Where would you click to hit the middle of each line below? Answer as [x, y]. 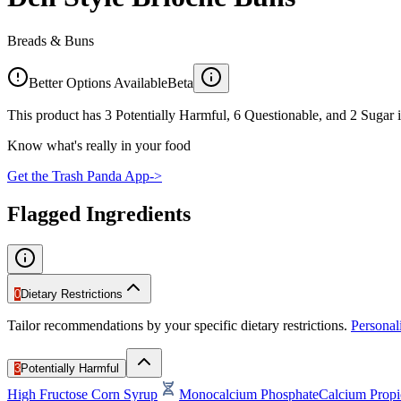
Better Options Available [98, 82]
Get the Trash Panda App [78, 175]
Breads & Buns [51, 40]
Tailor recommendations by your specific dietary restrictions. [177, 325]
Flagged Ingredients [99, 213]
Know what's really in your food [99, 145]
